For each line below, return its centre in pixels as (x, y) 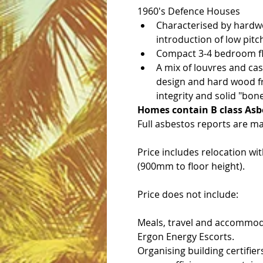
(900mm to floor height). (191, 166)
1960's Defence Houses (189, 11)
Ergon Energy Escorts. (186, 237)
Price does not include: (188, 194)
